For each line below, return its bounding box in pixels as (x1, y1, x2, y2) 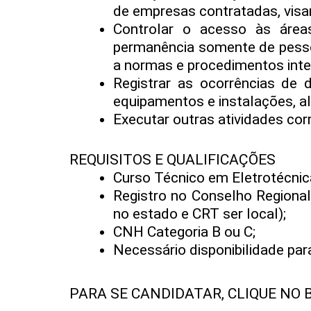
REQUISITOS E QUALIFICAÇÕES (69, 151, 276, 168)
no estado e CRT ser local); (113, 205, 286, 222)
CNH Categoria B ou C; (113, 223, 255, 240)
